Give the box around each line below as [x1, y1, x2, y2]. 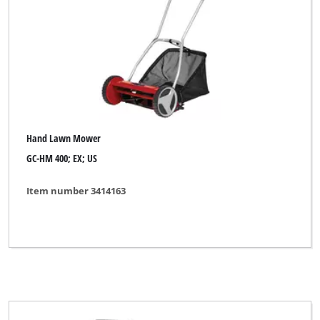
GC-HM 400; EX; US [26, 151, 98, 166]
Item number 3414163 [26, 184, 126, 197]
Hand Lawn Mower [26, 131, 101, 145]
